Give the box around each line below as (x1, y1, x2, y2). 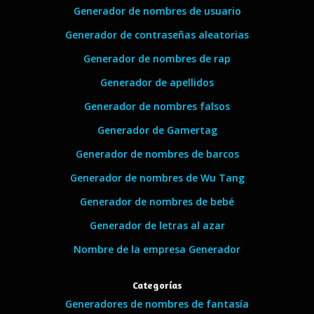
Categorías (132, 279, 182, 291)
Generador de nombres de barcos (75, 147, 239, 161)
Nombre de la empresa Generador (74, 243, 240, 256)
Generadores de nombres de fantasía (65, 297, 249, 310)
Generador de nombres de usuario (73, 4, 241, 18)
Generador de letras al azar (89, 219, 225, 232)
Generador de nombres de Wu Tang (69, 171, 245, 184)
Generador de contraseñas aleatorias (65, 28, 249, 41)
